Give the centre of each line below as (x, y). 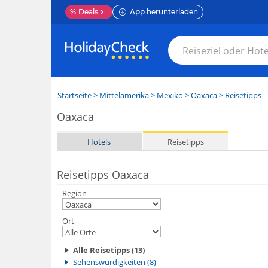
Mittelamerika (124, 95)
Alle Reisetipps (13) (109, 250)
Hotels (99, 141)
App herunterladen (164, 12)
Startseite (74, 95)
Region (74, 193)
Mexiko (170, 95)
